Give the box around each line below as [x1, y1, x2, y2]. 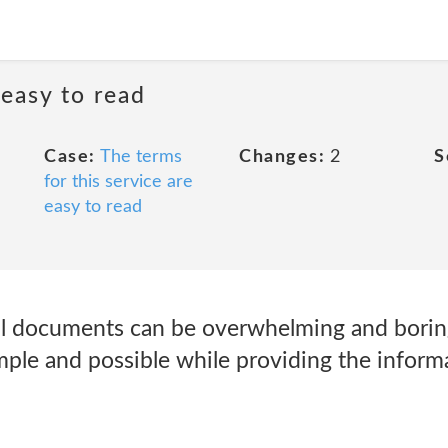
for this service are [44, 173, 193, 191]
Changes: [239, 148, 325, 166]
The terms [99, 148, 182, 166]
